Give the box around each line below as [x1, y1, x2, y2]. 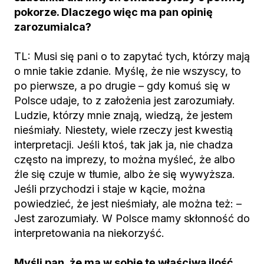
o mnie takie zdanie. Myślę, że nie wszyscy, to [14, 65, 241, 77]
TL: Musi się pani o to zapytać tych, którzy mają [14, 50, 250, 62]
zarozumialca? [14, 21, 91, 33]
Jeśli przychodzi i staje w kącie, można [14, 183, 205, 195]
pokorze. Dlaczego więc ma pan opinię [14, 6, 213, 18]
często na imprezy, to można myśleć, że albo [14, 153, 235, 166]
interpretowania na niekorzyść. [14, 227, 164, 239]
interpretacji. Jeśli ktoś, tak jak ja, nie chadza [14, 138, 233, 151]
